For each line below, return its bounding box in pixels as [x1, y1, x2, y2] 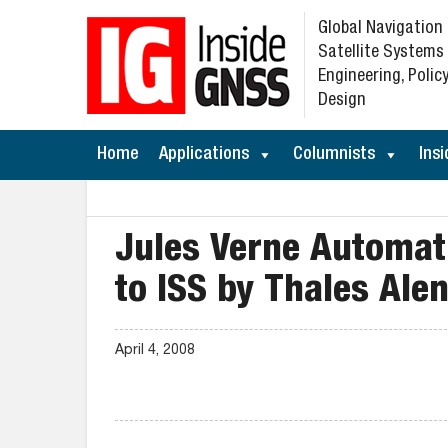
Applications [159, 146, 249, 164]
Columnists [293, 146, 375, 164]
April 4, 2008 [115, 344, 195, 358]
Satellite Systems [318, 44, 444, 62]
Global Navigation [318, 20, 443, 38]
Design [318, 92, 366, 110]
